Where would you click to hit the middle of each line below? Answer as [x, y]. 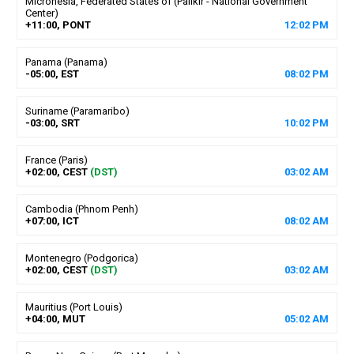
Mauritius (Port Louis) [73, 307]
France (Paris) [56, 160]
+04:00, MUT [55, 318]
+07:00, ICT [52, 220]
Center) [41, 13]
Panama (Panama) [66, 62]
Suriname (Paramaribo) [77, 111]
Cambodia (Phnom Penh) [81, 209]
